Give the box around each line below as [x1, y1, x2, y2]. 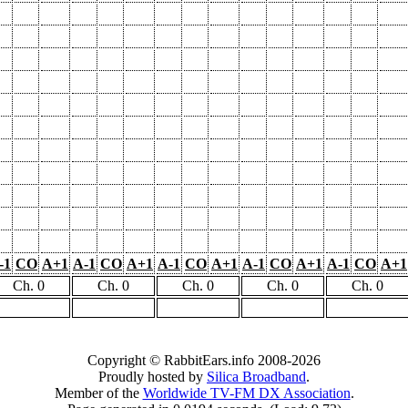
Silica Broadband [207, 368, 306, 384]
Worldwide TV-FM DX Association [142, 384, 351, 401]
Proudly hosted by [98, 368, 207, 384]
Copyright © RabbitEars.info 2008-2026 [87, 352, 321, 368]
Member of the [54, 384, 143, 401]
